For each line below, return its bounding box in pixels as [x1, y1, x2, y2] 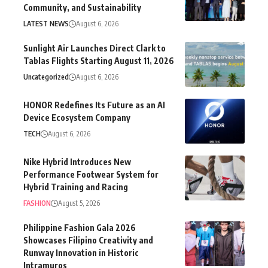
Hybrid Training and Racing [23, 181, 128, 192]
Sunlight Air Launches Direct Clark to [23, 42, 166, 53]
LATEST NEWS [23, 19, 69, 28]
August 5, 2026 [58, 198, 100, 208]
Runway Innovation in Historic [23, 247, 139, 258]
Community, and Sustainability [23, 2, 141, 13]
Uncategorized [23, 72, 69, 81]
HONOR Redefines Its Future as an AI [23, 99, 165, 110]
